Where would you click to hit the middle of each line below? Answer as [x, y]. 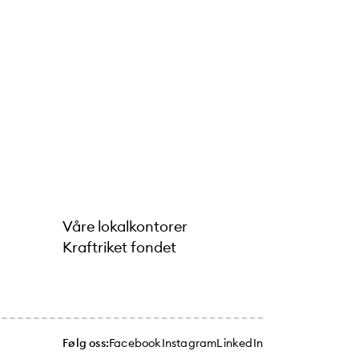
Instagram [189, 343]
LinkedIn [240, 343]
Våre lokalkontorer [125, 226]
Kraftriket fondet [119, 247]
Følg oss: [86, 343]
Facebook [135, 343]
